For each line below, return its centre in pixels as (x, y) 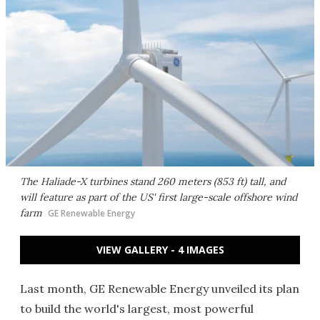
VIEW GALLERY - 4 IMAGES (160, 250)
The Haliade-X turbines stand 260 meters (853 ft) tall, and (153, 181)
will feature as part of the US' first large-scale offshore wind (159, 197)
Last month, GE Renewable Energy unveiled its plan (160, 289)
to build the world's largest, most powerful (137, 309)
